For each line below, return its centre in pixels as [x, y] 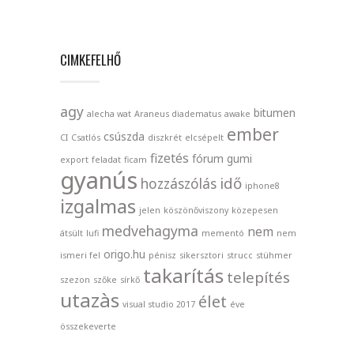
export [74, 159]
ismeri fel [80, 255]
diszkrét [165, 137]
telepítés [258, 277]
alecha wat [109, 113]
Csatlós [86, 137]
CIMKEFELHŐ [90, 59]
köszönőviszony [196, 210]
